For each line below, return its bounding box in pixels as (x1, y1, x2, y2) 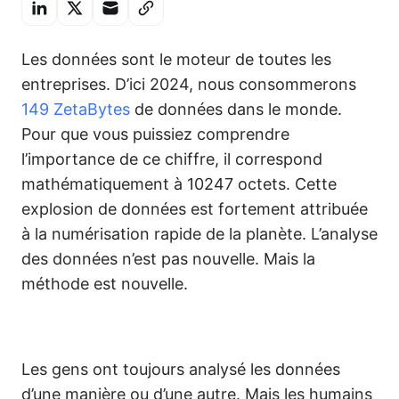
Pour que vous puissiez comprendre (21, 125, 289, 143)
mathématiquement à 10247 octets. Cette (21, 175, 337, 193)
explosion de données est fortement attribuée (21, 199, 368, 218)
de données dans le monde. (130, 100, 342, 118)
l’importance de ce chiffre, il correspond (21, 150, 322, 168)
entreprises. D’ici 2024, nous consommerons (21, 75, 356, 94)
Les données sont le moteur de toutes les (21, 50, 331, 69)
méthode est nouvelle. (21, 274, 188, 293)
